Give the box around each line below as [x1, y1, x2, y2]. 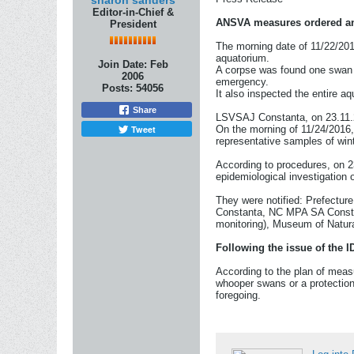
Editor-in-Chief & [92, 6, 174, 18]
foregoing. [216, 289, 261, 301]
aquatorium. [216, 52, 269, 64]
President [109, 18, 156, 30]
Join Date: [97, 58, 147, 70]
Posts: [102, 82, 133, 94]
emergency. [216, 76, 269, 88]
